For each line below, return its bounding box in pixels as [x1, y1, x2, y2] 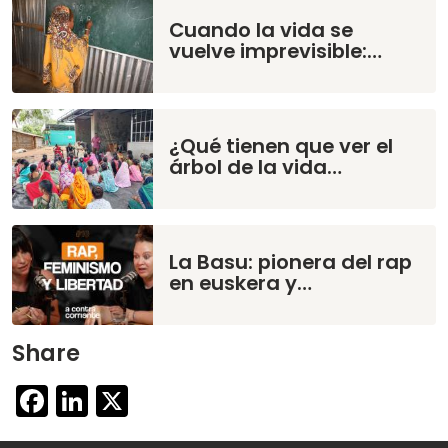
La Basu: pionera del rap [169, 248, 413, 277]
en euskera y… [169, 269, 313, 298]
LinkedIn [88, 375, 217, 419]
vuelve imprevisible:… [169, 37, 383, 66]
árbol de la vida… [169, 153, 343, 182]
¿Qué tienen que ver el [169, 132, 394, 161]
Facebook [48, 375, 189, 419]
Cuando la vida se [169, 16, 354, 45]
